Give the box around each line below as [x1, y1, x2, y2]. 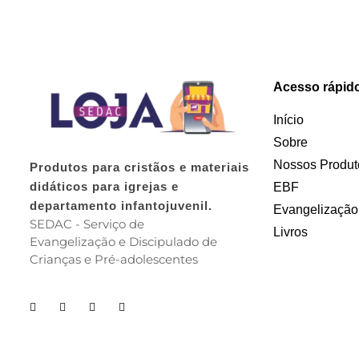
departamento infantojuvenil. [29, 198, 212, 212]
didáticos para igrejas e [29, 179, 179, 193]
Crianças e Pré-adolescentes [29, 251, 198, 267]
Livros [273, 224, 309, 239]
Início [273, 112, 305, 127]
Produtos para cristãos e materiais [29, 159, 249, 174]
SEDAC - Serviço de [29, 216, 144, 232]
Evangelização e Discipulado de [29, 233, 217, 249]
